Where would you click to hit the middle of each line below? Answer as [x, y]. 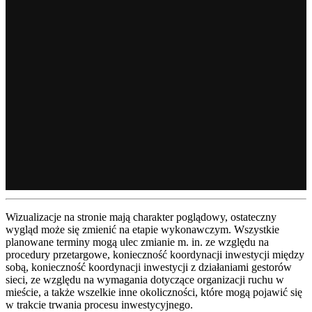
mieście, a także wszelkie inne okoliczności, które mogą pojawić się [154, 292]
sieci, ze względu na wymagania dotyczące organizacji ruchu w [145, 280]
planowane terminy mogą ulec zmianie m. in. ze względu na [137, 242]
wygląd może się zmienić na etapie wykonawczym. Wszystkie [142, 230]
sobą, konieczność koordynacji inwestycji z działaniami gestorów [149, 267]
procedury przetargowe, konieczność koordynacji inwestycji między [155, 255]
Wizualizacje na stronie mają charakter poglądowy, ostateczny [141, 217]
